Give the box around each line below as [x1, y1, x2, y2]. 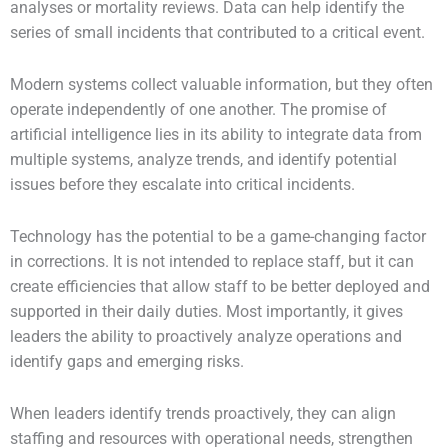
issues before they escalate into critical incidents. [10, 176, 355, 195]
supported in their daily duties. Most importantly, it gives [10, 303, 403, 322]
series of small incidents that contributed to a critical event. [10, 24, 425, 43]
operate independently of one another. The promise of [10, 101, 387, 120]
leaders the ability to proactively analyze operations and [10, 328, 402, 347]
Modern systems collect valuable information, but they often [10, 76, 433, 95]
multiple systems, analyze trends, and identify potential [10, 151, 397, 170]
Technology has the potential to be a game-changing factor [10, 228, 426, 247]
